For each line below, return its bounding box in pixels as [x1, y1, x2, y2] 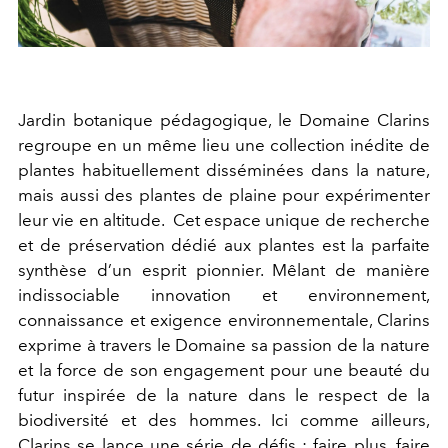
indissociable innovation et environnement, [18, 284, 430, 305]
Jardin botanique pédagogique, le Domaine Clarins [18, 109, 430, 130]
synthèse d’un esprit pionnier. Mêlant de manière [18, 259, 430, 280]
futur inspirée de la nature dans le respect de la [18, 384, 430, 405]
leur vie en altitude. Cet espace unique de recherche [18, 209, 430, 230]
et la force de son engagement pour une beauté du [18, 359, 430, 380]
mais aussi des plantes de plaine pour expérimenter [18, 184, 430, 205]
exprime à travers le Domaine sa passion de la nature [18, 334, 430, 355]
